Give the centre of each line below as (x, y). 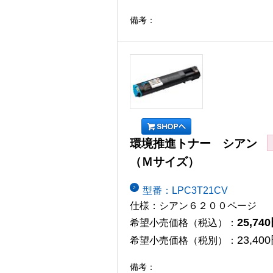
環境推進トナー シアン (193, 144)
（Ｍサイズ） (165, 162)
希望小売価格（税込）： (183, 222)
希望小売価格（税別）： (183, 240)
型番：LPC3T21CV (185, 190)
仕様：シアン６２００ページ (193, 205)
